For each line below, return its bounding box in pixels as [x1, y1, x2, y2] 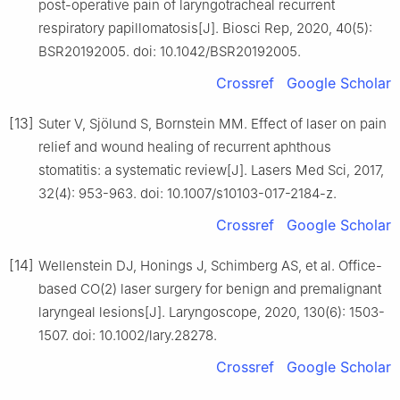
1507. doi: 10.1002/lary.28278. [38, 326, 217, 344]
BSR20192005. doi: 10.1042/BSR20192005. [38, 42, 301, 60]
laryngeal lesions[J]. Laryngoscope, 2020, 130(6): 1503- [38, 303, 385, 321]
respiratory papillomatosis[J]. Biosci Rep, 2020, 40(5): [38, 19, 372, 37]
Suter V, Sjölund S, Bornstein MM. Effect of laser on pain [38, 114, 387, 132]
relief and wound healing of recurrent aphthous [38, 137, 331, 155]
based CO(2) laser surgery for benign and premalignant [38, 279, 381, 297]
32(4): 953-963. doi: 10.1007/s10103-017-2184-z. [38, 184, 337, 202]
